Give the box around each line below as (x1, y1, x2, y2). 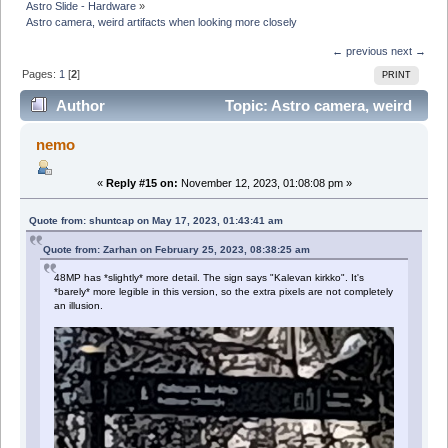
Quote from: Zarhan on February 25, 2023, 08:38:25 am (43, 243, 311, 255)
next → (390, 44, 426, 57)
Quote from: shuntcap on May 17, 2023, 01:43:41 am (29, 214, 284, 226)
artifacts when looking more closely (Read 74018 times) (29, 128, 417, 146)
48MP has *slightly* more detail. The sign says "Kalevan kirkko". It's (54, 271, 365, 283)
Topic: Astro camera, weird (220, 97, 412, 115)
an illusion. (54, 299, 104, 311)
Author (56, 97, 106, 115)
